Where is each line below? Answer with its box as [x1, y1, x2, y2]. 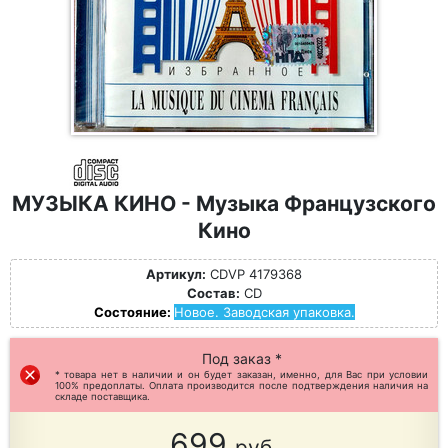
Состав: [186, 285, 240, 301]
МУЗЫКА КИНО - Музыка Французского [12, 191, 436, 216]
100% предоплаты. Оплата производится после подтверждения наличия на [55, 380, 428, 391]
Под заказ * [201, 350, 282, 367]
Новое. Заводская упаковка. [173, 304, 355, 320]
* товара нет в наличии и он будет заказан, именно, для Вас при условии [55, 369, 428, 380]
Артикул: [146, 266, 206, 282]
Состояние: [93, 304, 174, 320]
